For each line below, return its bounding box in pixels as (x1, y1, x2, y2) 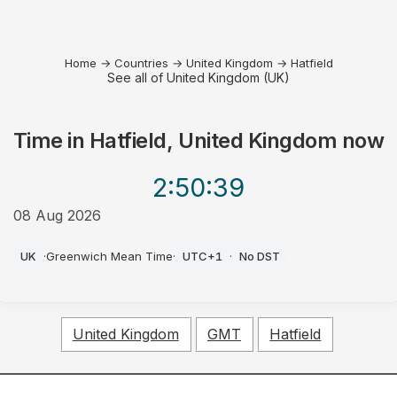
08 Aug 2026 (12, 206, 101, 224)
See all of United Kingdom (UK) (107, 70, 290, 85)
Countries (113, 56, 168, 70)
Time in (12, 128, 90, 153)
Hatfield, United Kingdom (89, 128, 338, 153)
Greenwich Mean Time (45, 249, 173, 263)
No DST (238, 249, 280, 263)
